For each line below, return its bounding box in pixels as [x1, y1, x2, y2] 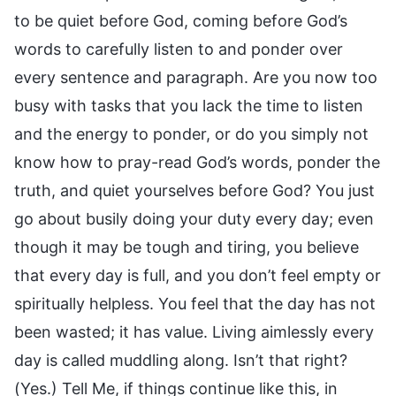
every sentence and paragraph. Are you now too [14, 67, 377, 87]
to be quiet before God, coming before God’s [14, 11, 347, 30]
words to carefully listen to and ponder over [14, 39, 343, 58]
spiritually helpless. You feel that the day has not [14, 293, 376, 313]
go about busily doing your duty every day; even [14, 209, 374, 228]
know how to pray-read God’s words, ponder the [14, 152, 380, 171]
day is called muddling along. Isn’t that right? [14, 350, 347, 369]
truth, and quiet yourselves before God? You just [14, 180, 375, 200]
